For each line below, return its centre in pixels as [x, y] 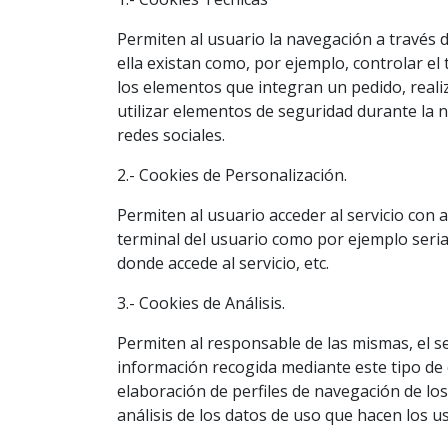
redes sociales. [171, 135]
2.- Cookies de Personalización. [232, 175]
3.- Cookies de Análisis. [201, 303]
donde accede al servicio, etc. [223, 263]
